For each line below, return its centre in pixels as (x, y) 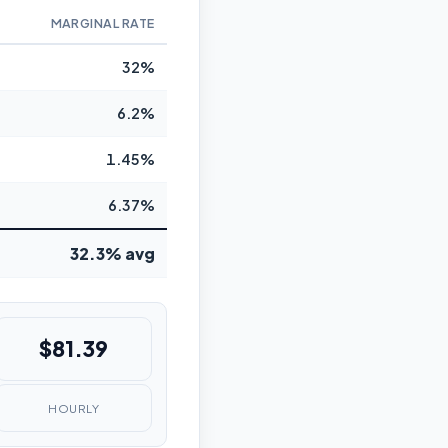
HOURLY (74, 408)
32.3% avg (112, 254)
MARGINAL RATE (102, 23)
